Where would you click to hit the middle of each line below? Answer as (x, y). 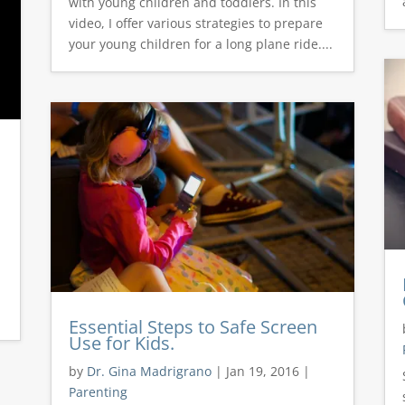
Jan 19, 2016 (262, 372)
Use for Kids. (121, 344)
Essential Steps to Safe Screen (193, 327)
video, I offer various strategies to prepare (195, 24)
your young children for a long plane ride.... (200, 44)
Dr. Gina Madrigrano (149, 372)
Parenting (98, 392)
